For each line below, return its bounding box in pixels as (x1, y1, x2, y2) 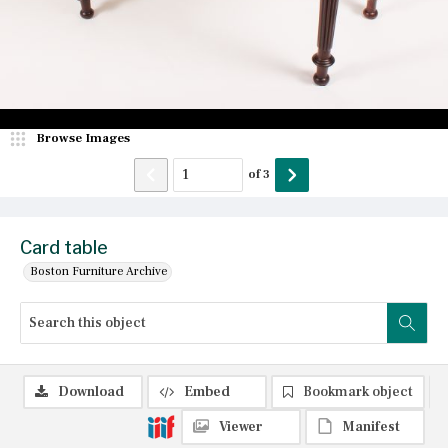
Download (58, 382, 124, 401)
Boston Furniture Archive (30, 263, 168, 279)
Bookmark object (303, 382, 413, 401)
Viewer (219, 417, 263, 436)
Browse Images (36, 129, 130, 146)
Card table (20, 236, 108, 258)
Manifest (343, 417, 400, 436)
